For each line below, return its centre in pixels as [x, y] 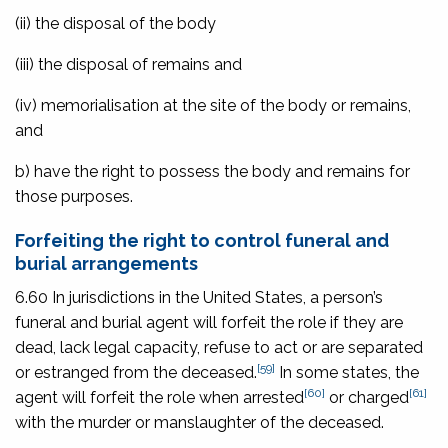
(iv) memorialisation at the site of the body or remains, [213, 105]
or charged [367, 397]
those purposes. [74, 196]
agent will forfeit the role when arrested [159, 397]
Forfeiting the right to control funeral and [202, 240]
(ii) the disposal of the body [115, 23]
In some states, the [347, 372]
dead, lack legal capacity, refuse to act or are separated [219, 347]
